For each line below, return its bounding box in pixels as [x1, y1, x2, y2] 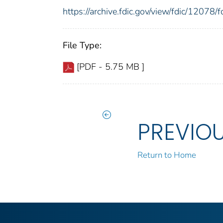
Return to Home [137, 149, 197, 161]
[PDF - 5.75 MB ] [77, 61, 144, 73]
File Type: [63, 39, 102, 52]
